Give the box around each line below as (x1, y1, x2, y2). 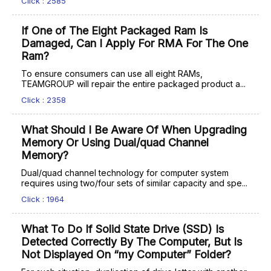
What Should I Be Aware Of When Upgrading (21, 123, 247, 136)
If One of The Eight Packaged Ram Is (21, 24, 207, 37)
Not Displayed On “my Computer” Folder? (21, 248, 231, 261)
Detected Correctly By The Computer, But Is (21, 235, 242, 248)
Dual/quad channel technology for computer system (21, 168, 229, 178)
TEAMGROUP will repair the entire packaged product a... (21, 79, 246, 89)
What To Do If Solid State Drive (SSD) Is (21, 223, 224, 235)
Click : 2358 (21, 95, 66, 105)
